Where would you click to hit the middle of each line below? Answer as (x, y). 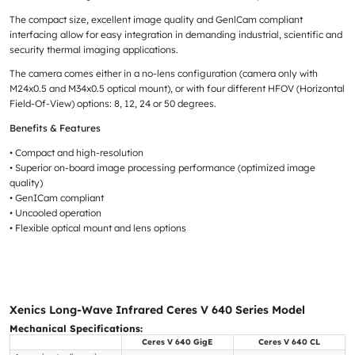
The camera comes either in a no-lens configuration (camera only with (163, 74)
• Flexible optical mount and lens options (97, 227)
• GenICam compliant (56, 197)
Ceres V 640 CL (289, 342)
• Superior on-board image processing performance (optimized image (162, 167)
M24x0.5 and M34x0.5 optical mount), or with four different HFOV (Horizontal (177, 89)
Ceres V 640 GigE (177, 342)
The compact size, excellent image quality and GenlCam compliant (156, 19)
